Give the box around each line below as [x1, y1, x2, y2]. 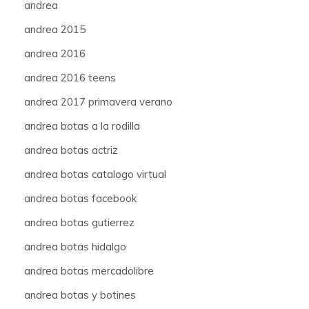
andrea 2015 [24, 22, 86, 36]
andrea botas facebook [24, 191, 137, 205]
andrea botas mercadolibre [24, 263, 154, 277]
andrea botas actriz [24, 143, 118, 157]
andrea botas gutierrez [24, 215, 134, 229]
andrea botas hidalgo [24, 239, 126, 253]
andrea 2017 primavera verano [24, 94, 172, 108]
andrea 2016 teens [24, 70, 116, 84]
